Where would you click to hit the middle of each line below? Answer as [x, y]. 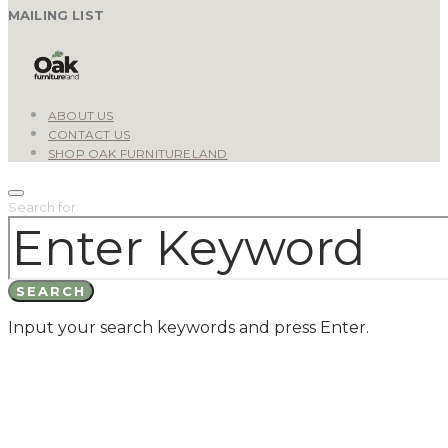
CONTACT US [89, 135]
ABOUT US [81, 116]
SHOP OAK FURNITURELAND [138, 154]
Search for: [43, 207]
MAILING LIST [56, 15]
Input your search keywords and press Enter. [188, 328]
